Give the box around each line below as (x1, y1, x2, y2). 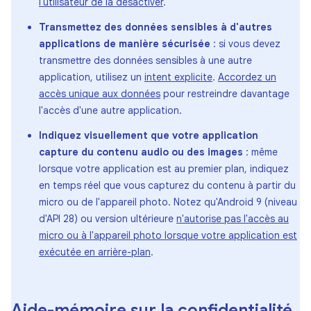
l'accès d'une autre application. (39, 104, 182, 117)
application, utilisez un (39, 71, 144, 83)
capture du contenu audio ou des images (39, 146, 243, 158)
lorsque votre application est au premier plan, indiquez (39, 162, 289, 175)
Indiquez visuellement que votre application (39, 129, 258, 142)
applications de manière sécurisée (39, 37, 210, 50)
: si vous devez (210, 37, 280, 50)
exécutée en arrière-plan (39, 246, 151, 258)
